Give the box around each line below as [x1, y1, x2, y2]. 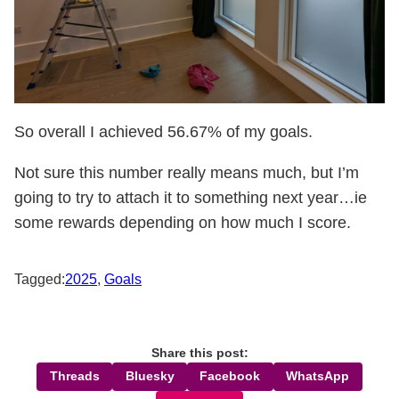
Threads [49, 369, 100, 383]
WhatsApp [286, 369, 350, 383]
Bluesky [125, 369, 175, 383]
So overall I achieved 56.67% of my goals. [14, 122, 313, 141]
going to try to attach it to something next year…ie [14, 188, 367, 207]
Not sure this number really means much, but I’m [14, 163, 359, 182]
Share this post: [151, 345, 248, 360]
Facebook [199, 369, 261, 383]
